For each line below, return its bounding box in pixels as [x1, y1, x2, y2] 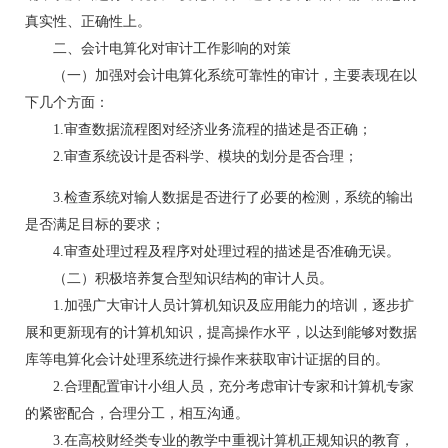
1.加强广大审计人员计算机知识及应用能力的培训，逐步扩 [25, 298, 414, 313]
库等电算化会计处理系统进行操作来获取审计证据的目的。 [25, 352, 389, 367]
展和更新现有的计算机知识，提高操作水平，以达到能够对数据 [25, 325, 417, 340]
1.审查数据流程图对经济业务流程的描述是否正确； [25, 122, 372, 137]
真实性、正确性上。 [25, 14, 151, 29]
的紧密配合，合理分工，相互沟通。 [25, 406, 249, 421]
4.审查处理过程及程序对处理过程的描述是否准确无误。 [25, 244, 400, 259]
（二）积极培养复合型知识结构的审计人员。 [25, 271, 333, 286]
